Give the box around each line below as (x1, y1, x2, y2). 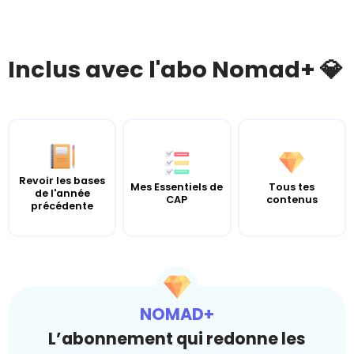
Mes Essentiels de (130, 179, 224, 194)
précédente (31, 198, 94, 213)
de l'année (34, 186, 90, 200)
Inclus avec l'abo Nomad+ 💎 (8, 54, 343, 86)
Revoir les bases (19, 173, 106, 187)
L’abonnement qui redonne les (48, 326, 306, 350)
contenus (265, 192, 318, 206)
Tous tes (269, 179, 315, 194)
